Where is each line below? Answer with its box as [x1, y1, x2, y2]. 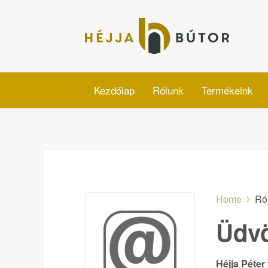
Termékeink [202, 83, 253, 98]
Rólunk [153, 83, 184, 98]
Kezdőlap [94, 83, 135, 98]
